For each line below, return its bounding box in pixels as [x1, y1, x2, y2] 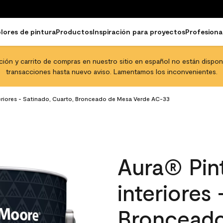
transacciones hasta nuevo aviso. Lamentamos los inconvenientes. [5, 67, 218, 76]
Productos [56, 27, 93, 36]
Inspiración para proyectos [93, 27, 185, 36]
